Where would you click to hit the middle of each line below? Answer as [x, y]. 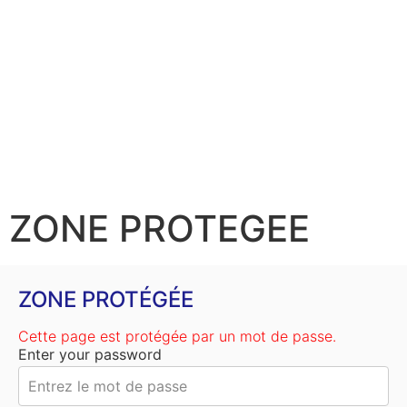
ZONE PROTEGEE [159, 228]
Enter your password [90, 354]
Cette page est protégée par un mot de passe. [177, 336]
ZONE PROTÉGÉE [106, 299]
